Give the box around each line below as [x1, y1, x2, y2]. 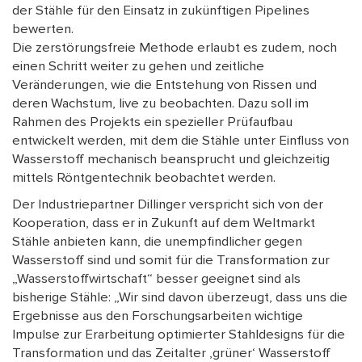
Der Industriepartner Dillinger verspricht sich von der [12, 196, 323, 213]
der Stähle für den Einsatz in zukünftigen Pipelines [12, 2, 309, 19]
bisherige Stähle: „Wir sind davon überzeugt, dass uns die [12, 289, 347, 306]
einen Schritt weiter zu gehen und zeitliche [12, 58, 264, 75]
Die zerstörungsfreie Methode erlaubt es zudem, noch [12, 40, 337, 57]
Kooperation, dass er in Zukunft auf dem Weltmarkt [12, 215, 315, 232]
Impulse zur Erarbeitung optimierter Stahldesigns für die [12, 326, 345, 343]
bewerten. [12, 21, 74, 38]
